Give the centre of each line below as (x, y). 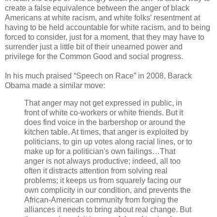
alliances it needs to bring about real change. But (108, 210)
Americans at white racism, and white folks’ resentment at (102, 18)
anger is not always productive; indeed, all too (102, 161)
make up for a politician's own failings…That (100, 152)
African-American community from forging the (101, 200)
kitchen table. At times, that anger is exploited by (106, 132)
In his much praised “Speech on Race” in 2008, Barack (98, 76)
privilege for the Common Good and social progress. (94, 57)
